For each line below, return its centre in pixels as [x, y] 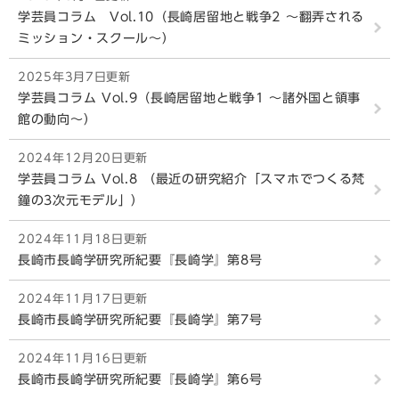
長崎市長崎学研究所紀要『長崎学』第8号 [140, 260]
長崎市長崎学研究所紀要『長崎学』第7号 [140, 320]
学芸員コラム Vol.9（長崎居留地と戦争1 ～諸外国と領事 [189, 98]
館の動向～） [57, 119]
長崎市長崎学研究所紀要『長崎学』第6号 [140, 379]
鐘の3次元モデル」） [81, 200]
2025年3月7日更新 [74, 77]
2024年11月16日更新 [83, 358]
